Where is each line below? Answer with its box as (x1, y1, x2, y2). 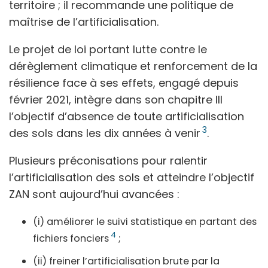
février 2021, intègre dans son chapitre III (9, 92, 223, 107)
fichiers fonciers (33, 231, 109, 245)
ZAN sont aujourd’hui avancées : (9, 186, 179, 202)
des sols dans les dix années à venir (9, 125, 200, 141)
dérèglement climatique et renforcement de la (9, 58, 257, 74)
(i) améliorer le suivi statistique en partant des (33, 214, 257, 229)
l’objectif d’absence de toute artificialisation (9, 108, 244, 124)
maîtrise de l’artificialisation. (9, 14, 159, 29)
